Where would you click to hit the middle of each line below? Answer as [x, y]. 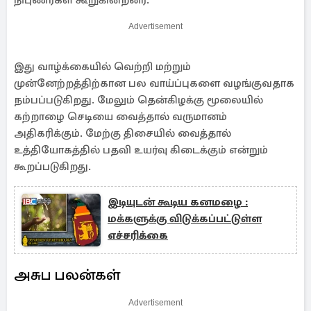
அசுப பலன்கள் [67, 275]
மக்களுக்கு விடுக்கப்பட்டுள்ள [185, 219]
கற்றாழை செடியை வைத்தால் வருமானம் [120, 117]
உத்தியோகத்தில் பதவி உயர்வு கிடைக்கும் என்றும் [141, 150]
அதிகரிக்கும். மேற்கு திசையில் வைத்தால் [123, 133]
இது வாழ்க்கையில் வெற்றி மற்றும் [102, 67]
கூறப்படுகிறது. [52, 167]
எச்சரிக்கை [138, 235]
